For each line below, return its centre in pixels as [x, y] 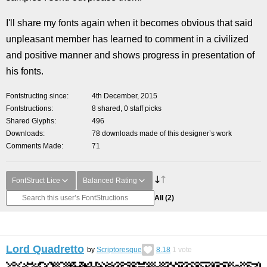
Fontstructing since [36, 96]
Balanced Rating [110, 181]
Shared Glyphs [30, 121]
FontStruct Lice [36, 181]
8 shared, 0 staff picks [127, 108]
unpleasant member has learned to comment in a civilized [127, 39]
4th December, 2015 [125, 96]
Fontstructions [29, 108]
